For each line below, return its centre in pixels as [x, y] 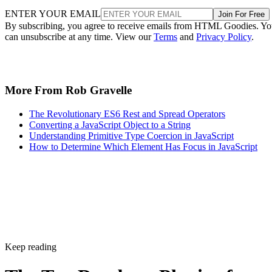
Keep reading [31, 247]
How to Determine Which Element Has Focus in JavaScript [143, 147]
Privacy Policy [224, 36]
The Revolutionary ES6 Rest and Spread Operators [127, 114]
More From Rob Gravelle [68, 90]
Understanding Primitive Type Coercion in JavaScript [131, 136]
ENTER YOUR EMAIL [53, 13]
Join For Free [241, 14]
